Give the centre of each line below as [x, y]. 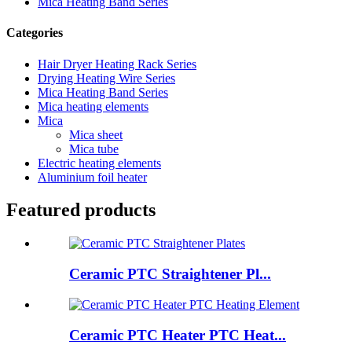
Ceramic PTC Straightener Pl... [170, 274]
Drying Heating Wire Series [106, 78]
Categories [35, 33]
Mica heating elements [93, 106]
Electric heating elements [99, 163]
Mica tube [94, 148]
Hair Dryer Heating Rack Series [117, 64]
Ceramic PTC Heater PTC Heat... [178, 335]
